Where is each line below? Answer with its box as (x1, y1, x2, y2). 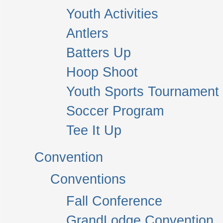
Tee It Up (66, 123, 121, 138)
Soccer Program (66, 104, 164, 118)
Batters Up (66, 45, 131, 60)
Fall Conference (66, 194, 162, 209)
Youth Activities (66, 6, 158, 21)
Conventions (50, 172, 126, 187)
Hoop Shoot (66, 65, 138, 80)
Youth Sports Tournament (66, 84, 219, 99)
